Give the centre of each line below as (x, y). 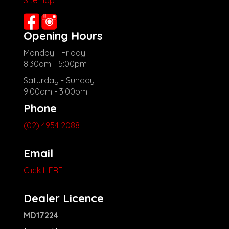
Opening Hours (63, 36)
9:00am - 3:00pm (55, 92)
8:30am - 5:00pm (55, 64)
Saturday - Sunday (59, 81)
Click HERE (43, 170)
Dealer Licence (64, 199)
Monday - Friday (54, 53)
